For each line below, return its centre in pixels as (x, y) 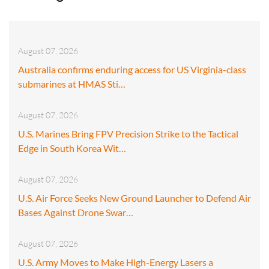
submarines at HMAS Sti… (72, 83)
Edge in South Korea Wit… (72, 148)
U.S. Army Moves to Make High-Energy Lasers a (116, 262)
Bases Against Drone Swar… (76, 212)
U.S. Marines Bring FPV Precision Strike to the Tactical (128, 133)
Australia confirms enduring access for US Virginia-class (132, 69)
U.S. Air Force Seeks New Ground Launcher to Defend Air (134, 198)
